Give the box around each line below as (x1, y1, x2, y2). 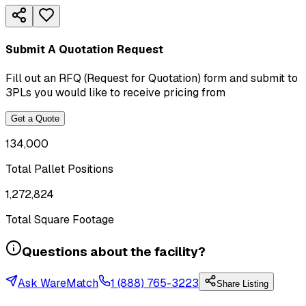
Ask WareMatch (18, 276, 98, 291)
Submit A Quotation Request (5, 42, 163, 57)
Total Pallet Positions (5, 161, 113, 176)
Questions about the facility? (22, 242, 206, 260)
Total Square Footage (5, 212, 114, 227)
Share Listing (217, 279, 268, 290)
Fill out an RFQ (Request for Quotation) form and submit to (5, 70, 298, 85)
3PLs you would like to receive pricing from (5, 85, 225, 100)
